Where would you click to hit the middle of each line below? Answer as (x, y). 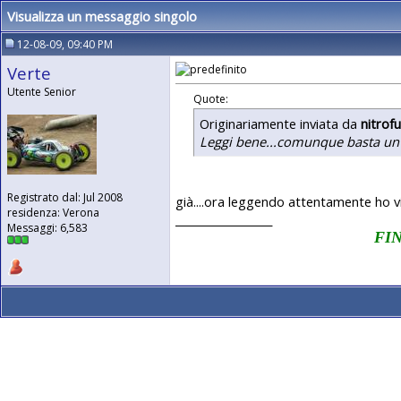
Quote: (211, 98)
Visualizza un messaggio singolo (102, 16)
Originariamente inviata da (280, 123)
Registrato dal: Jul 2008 (65, 197)
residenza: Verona (53, 213)
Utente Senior (42, 92)
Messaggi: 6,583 (47, 228)
